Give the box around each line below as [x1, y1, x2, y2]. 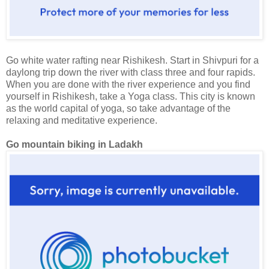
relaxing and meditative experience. [6, 115, 157, 125]
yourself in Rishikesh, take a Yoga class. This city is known [6, 91, 255, 101]
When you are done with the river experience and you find [6, 79, 250, 89]
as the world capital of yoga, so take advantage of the [6, 103, 231, 113]
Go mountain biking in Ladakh [6, 139, 143, 150]
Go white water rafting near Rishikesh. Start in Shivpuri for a [6, 55, 259, 65]
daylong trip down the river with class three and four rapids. [6, 67, 255, 77]
